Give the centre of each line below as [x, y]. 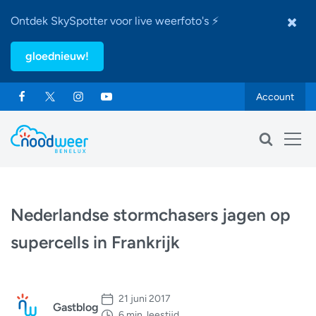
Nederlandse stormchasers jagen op [151, 215]
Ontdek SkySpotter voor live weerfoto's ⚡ [115, 21]
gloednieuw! [57, 56]
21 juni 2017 [145, 299]
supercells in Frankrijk [95, 242]
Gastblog [76, 307]
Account [275, 97]
